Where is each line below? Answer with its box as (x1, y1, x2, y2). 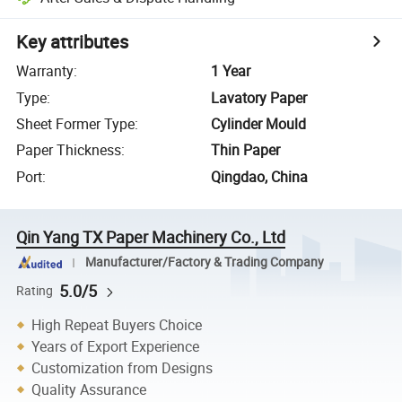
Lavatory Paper (211, 87, 308, 108)
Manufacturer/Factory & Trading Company (84, 254, 324, 271)
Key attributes (16, 30, 129, 55)
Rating (16, 282, 54, 299)
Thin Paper (211, 140, 281, 161)
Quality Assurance (31, 380, 147, 399)
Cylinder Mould (211, 113, 307, 134)
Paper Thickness (16, 140, 122, 161)
